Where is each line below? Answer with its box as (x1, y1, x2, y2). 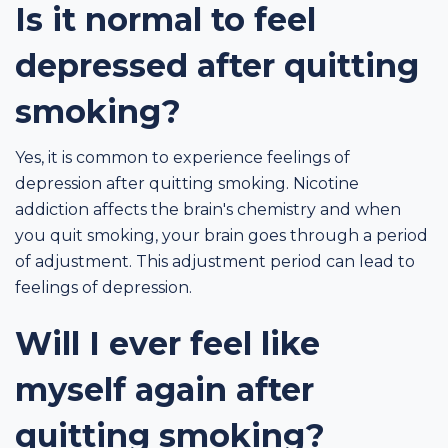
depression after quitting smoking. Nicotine (15, 173, 359, 193)
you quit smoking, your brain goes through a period (15, 225, 428, 245)
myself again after (15, 369, 314, 409)
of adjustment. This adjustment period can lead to (15, 251, 415, 271)
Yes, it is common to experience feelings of (15, 147, 350, 167)
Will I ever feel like (15, 323, 320, 363)
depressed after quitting (15, 45, 419, 85)
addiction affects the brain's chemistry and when (15, 199, 401, 219)
